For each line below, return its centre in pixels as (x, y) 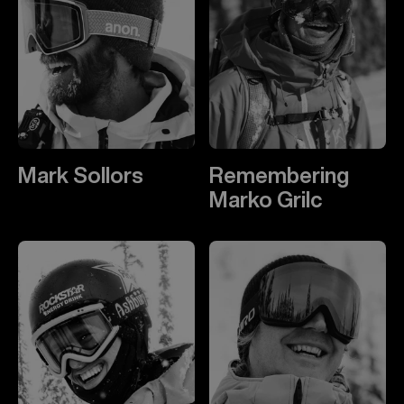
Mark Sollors (81, 174)
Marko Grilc (266, 199)
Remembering (279, 174)
